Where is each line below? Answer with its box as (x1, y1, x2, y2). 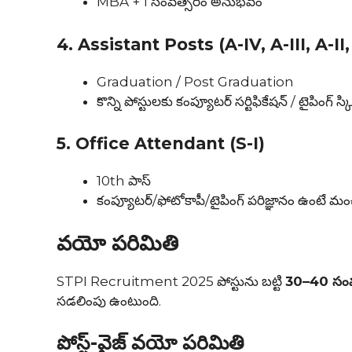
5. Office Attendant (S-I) (57, 134, 265, 154)
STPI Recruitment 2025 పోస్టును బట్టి (57, 273, 285, 289)
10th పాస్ (97, 173, 151, 189)
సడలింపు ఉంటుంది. (57, 292, 161, 309)
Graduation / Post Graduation (97, 73, 294, 90)
